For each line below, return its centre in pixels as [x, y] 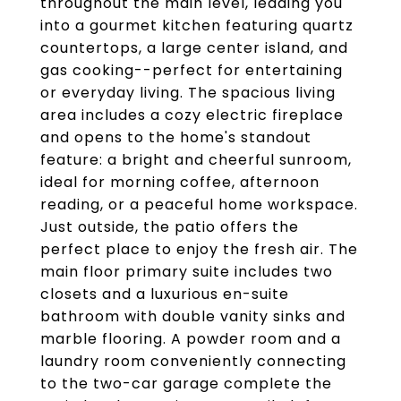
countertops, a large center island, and [194, 48]
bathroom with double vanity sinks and [193, 316]
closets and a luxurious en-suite [165, 294]
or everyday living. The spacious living [188, 93]
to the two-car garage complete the [186, 384]
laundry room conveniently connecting [193, 361]
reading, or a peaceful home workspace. [199, 205]
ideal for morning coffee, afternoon [180, 182]
